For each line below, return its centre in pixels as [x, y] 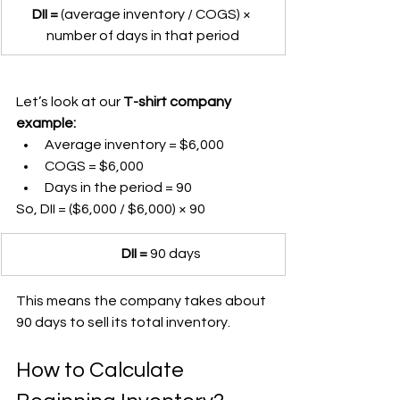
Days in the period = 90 [118, 187]
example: [46, 123]
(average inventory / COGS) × [156, 14]
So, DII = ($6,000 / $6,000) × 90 [111, 208]
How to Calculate [102, 370]
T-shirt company [179, 101]
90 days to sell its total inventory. [123, 322]
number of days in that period [143, 35]
